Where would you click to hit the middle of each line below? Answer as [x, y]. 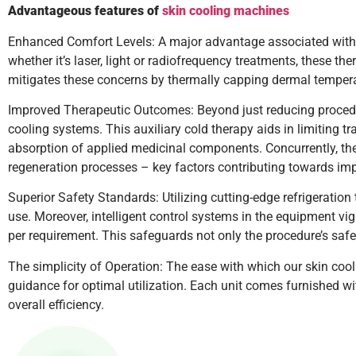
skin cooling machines [226, 11]
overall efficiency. [56, 304]
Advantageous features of [85, 11]
